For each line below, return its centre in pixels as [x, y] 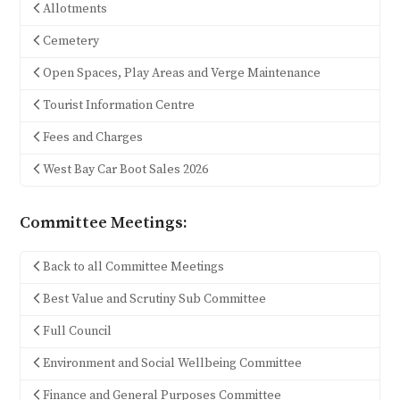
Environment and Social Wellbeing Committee [172, 363]
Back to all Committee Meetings [133, 267]
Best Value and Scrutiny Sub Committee [154, 299]
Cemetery [71, 41]
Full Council [77, 331]
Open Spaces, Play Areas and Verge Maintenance [181, 73]
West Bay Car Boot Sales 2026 [125, 169]
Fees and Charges [92, 137]
